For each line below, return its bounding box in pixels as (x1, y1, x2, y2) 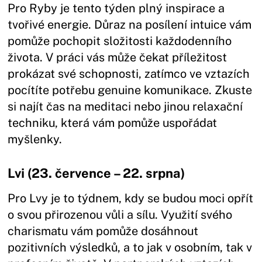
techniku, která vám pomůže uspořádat (8, 115, 218, 130)
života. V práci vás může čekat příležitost (8, 50, 227, 64)
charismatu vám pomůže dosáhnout (8, 223, 199, 238)
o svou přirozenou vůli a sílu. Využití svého (8, 207, 233, 222)
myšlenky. (8, 132, 63, 146)
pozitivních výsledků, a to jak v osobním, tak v (8, 240, 253, 254)
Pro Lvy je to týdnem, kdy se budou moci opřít (8, 191, 254, 205)
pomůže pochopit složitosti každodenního (8, 33, 232, 48)
